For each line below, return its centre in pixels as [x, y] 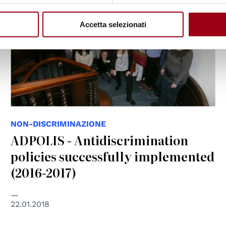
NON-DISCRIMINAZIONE [59, 124]
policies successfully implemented [113, 156]
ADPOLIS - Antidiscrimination [100, 140]
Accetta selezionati [113, 25]
